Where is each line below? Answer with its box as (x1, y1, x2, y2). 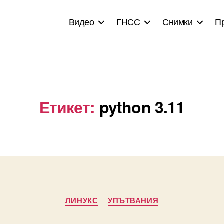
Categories (111, 189, 154, 202)
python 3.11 (99, 95, 185, 118)
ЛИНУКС (65, 195, 98, 206)
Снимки (162, 15, 193, 28)
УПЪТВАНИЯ (108, 195, 159, 206)
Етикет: (39, 95, 95, 118)
